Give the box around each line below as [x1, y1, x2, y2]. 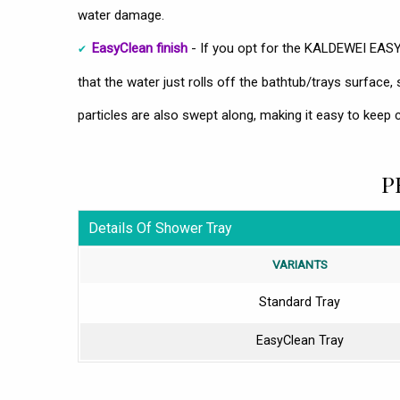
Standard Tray [259, 294, 340, 310]
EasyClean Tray [255, 332, 344, 348]
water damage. [78, 6, 164, 23]
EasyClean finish [92, 39, 187, 56]
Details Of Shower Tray [88, 219, 233, 237]
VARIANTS [271, 256, 328, 271]
